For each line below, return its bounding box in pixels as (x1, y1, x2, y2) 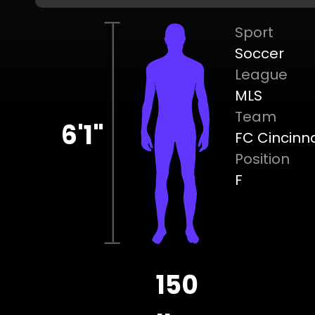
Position (235, 149, 290, 169)
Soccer (235, 44, 284, 63)
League (235, 65, 288, 84)
